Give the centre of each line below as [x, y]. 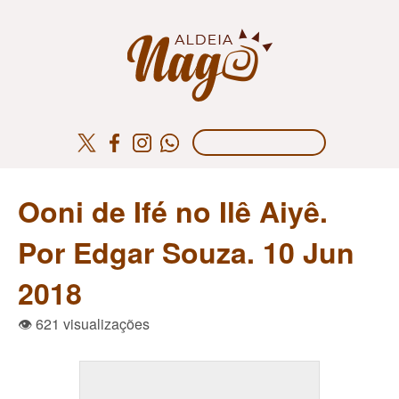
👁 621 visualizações [84, 324]
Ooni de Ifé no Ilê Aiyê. [173, 211]
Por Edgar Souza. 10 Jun [186, 252]
